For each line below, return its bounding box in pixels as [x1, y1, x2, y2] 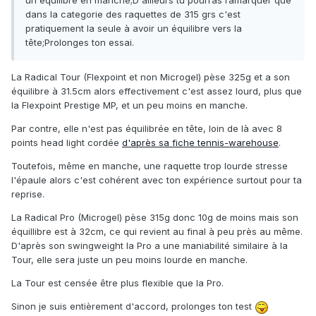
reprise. [11, 188, 44, 200]
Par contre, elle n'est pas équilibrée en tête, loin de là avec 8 [11, 123, 282, 135]
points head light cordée [11, 137, 122, 149]
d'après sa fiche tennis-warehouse [122, 137, 279, 149]
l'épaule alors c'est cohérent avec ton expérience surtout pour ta [11, 174, 302, 186]
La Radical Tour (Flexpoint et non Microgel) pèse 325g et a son [11, 71, 290, 83]
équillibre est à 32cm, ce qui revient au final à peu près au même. [11, 226, 303, 238]
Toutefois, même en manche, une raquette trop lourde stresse [11, 160, 288, 172]
